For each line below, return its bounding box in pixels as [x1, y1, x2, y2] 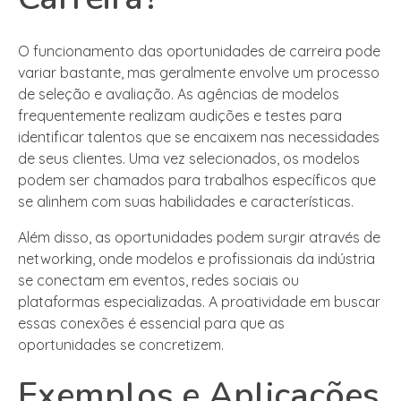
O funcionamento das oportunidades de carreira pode [18, 41, 380, 60]
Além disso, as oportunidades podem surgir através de [18, 227, 380, 246]
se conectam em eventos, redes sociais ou [18, 270, 299, 289]
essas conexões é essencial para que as [18, 313, 285, 332]
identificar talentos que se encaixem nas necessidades [18, 127, 380, 146]
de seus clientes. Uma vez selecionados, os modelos [18, 149, 360, 167]
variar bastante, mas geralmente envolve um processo [18, 63, 380, 81]
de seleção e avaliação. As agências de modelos [18, 84, 339, 103]
